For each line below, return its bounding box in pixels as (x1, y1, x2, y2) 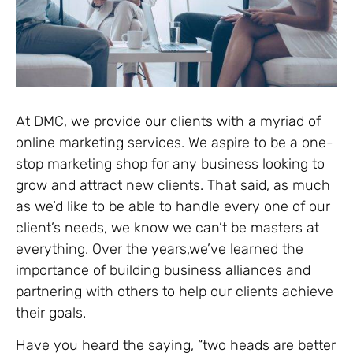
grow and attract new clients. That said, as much (16, 176, 330, 194)
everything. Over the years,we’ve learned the (16, 240, 303, 258)
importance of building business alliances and (16, 261, 310, 279)
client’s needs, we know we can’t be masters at (16, 218, 319, 236)
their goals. (16, 303, 86, 321)
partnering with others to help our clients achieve (16, 282, 333, 300)
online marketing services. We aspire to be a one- (16, 133, 333, 151)
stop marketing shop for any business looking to (16, 154, 325, 173)
